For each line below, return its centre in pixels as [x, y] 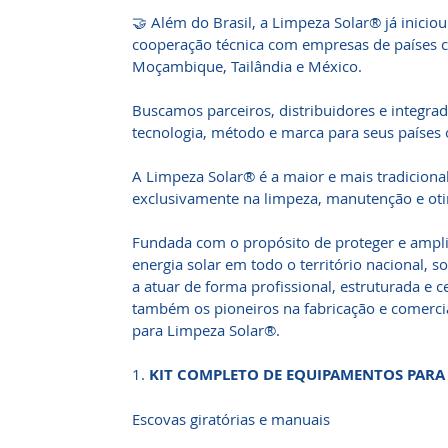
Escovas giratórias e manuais [231, 419]
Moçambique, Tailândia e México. [247, 66]
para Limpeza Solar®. [206, 330]
